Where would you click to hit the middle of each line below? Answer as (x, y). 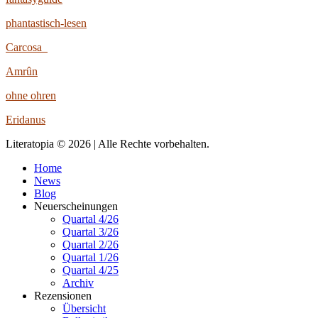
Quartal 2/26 (91, 244)
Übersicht (84, 308)
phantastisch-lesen (46, 23)
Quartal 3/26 (91, 231)
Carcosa (27, 47)
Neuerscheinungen (76, 206)
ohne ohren (31, 95)
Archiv (78, 283)
